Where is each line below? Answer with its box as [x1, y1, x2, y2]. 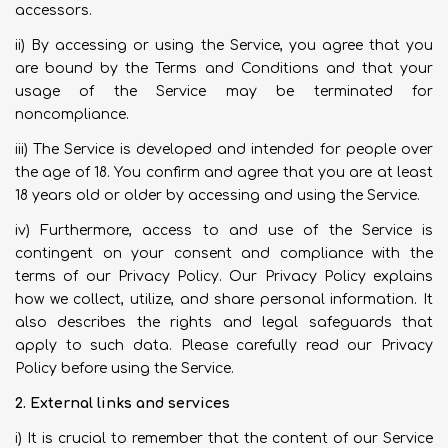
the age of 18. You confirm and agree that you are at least [15, 165, 433, 180]
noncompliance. [15, 107, 129, 122]
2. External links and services [15, 396, 230, 411]
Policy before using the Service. [15, 361, 234, 376]
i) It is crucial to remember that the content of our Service [15, 431, 433, 446]
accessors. [15, 3, 92, 18]
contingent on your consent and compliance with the [15, 246, 433, 261]
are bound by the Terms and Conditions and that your [15, 61, 433, 76]
